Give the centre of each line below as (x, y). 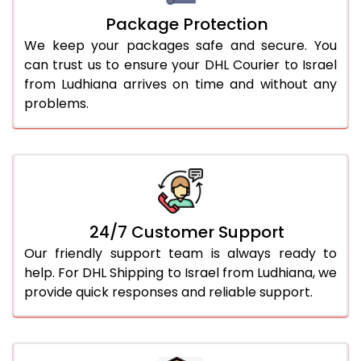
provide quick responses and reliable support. (168, 292)
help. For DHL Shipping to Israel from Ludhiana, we (180, 272)
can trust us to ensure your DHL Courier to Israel (180, 64)
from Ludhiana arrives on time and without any (180, 84)
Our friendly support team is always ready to (180, 253)
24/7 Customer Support (187, 232)
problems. (56, 103)
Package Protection (187, 24)
